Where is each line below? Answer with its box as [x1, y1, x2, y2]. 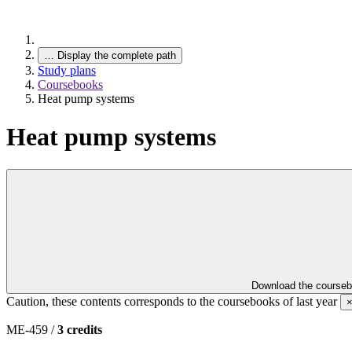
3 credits [57, 322, 102, 336]
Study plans [38, 64, 96, 77]
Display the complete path [57, 49, 176, 61]
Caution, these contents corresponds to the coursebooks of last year [6, 294, 340, 308]
